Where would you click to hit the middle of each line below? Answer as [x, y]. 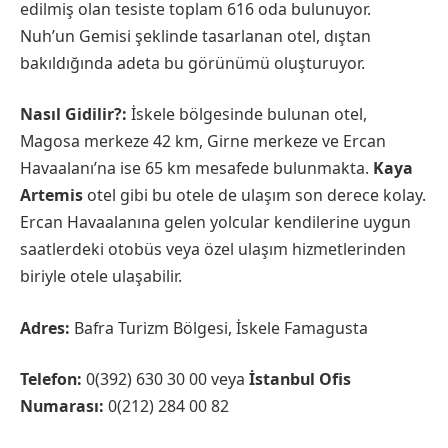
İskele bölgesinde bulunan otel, [249, 114]
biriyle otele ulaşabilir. [101, 276]
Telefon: [51, 379]
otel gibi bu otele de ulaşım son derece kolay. [256, 195]
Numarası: [62, 406]
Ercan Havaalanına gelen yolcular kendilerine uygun [215, 222]
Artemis [53, 195]
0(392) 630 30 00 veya [165, 379]
